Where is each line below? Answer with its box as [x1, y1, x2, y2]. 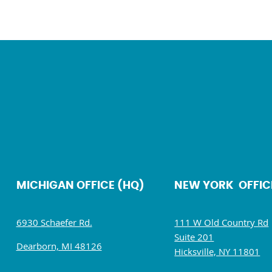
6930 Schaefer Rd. [16, 216, 92, 228]
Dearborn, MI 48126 [16, 240, 102, 252]
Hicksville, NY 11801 [174, 245, 260, 257]
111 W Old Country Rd [174, 216, 269, 228]
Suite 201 [174, 231, 214, 243]
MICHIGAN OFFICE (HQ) [16, 180, 144, 191]
